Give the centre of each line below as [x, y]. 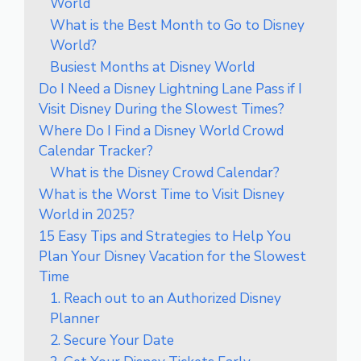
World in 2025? [87, 214]
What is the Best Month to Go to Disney [177, 25]
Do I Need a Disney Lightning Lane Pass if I [170, 89]
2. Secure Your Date [112, 340]
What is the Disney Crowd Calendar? [165, 172]
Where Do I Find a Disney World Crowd [161, 131]
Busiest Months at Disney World [152, 67]
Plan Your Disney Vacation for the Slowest [172, 256]
